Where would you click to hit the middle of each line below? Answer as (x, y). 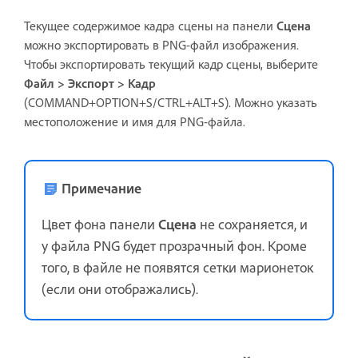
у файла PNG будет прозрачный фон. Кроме (174, 246)
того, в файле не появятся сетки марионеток (177, 267)
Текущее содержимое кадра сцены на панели (150, 26)
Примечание (101, 188)
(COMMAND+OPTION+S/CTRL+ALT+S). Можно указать (171, 103)
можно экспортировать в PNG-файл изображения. (161, 45)
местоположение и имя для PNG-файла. (135, 122)
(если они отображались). (120, 289)
